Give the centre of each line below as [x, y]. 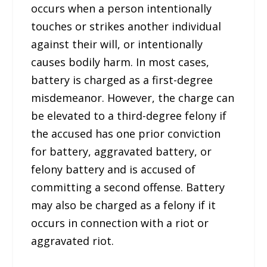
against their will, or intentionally [117, 44]
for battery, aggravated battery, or [122, 151]
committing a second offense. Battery [128, 187]
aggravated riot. [73, 240]
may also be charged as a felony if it [124, 205]
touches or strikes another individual [126, 26]
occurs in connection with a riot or [120, 223]
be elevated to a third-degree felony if [129, 115]
